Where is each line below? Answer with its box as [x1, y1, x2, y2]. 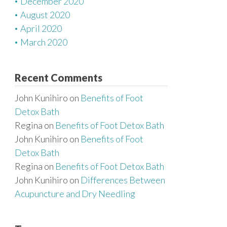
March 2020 [20, 36, 67, 48]
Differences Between [81, 174, 165, 185]
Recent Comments [15, 71, 102, 84]
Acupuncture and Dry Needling [15, 188, 135, 199]
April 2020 [20, 23, 62, 34]
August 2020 [20, 9, 70, 20]
